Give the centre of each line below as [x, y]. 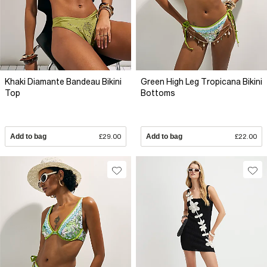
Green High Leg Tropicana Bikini [201, 82]
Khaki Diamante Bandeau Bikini [63, 82]
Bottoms [158, 93]
